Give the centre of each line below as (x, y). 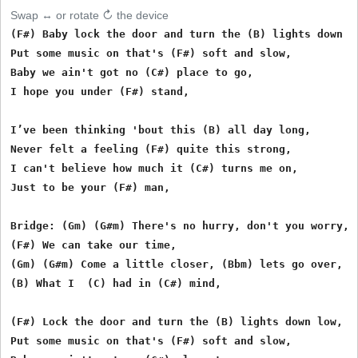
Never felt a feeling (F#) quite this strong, (151, 149)
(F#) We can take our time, (94, 245)
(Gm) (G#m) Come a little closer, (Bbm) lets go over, (177, 264)
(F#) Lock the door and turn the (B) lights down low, (177, 321)
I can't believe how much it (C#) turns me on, (155, 168)
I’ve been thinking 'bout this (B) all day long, (161, 129)
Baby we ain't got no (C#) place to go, (132, 72)
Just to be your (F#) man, (91, 187)
